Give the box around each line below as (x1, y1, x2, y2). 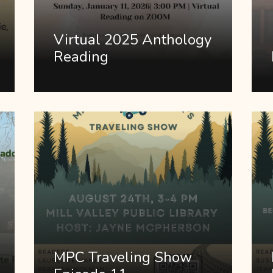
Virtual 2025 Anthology (54, 30, 212, 50)
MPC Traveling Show (54, 247, 193, 267)
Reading (54, 47, 109, 67)
